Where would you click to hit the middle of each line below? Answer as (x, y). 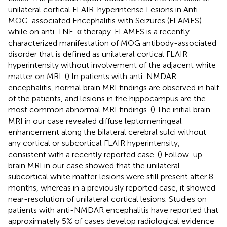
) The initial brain (181, 109)
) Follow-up (181, 154)
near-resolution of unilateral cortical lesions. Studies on (107, 199)
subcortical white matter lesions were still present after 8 (111, 176)
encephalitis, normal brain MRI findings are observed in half (113, 87)
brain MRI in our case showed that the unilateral (94, 165)
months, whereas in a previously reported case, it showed (112, 187)
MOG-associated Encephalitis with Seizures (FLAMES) (105, 20)
